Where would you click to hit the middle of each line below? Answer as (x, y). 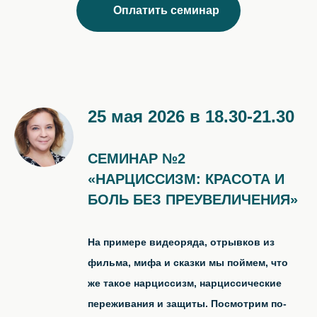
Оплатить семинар (167, 10)
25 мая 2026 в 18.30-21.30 (191, 116)
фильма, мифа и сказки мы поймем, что (188, 262)
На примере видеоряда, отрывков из (181, 242)
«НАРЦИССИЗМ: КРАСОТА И (186, 179)
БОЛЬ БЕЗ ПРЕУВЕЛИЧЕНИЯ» (193, 199)
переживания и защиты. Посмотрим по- (187, 303)
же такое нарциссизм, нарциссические (185, 283)
